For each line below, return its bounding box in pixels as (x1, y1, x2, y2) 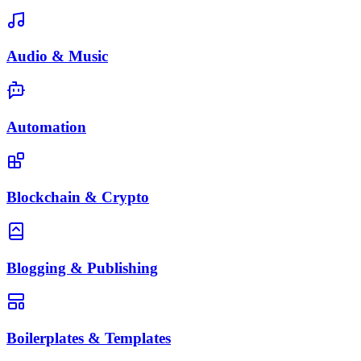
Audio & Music (6, 48, 108, 65)
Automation (6, 118, 86, 135)
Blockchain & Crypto (6, 189, 149, 206)
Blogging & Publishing (6, 259, 158, 276)
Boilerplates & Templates (6, 330, 171, 347)
